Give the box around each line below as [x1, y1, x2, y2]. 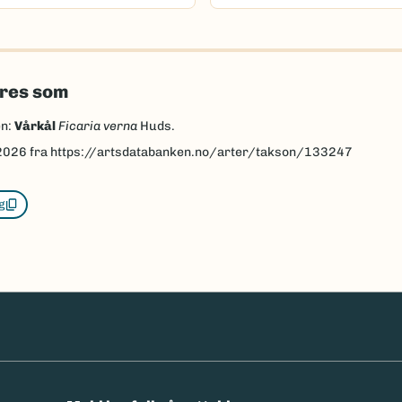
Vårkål [13, 118, 56, 134]
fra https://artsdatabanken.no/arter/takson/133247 [26, 144, 353, 160]
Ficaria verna [57, 118, 137, 134]
